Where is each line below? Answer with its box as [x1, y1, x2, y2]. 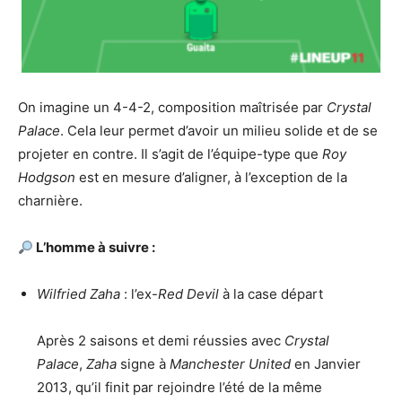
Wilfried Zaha [37, 285, 120, 302]
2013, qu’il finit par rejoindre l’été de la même [37, 379, 322, 396]
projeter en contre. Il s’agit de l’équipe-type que [18, 145, 322, 162]
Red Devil [158, 285, 223, 302]
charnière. [18, 192, 83, 209]
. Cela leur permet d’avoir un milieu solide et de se [60, 122, 378, 139]
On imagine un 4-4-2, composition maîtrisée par [18, 99, 327, 116]
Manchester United [170, 355, 294, 372]
